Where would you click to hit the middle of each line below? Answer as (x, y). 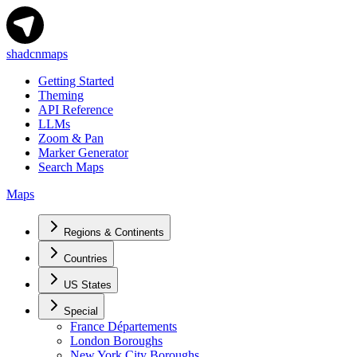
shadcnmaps (37, 53)
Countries (86, 258)
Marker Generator (83, 152)
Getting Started (76, 80)
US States (88, 284)
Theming (61, 95)
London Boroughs (116, 340)
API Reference (76, 109)
